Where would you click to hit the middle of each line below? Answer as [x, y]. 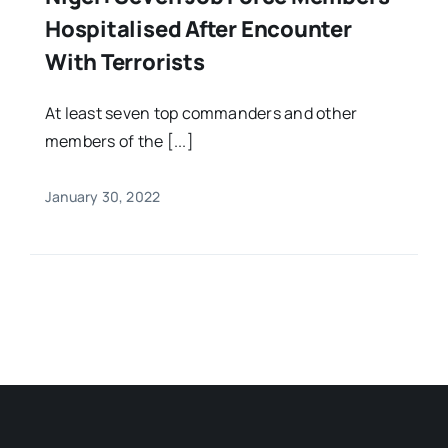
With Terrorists [124, 61]
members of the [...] [119, 140]
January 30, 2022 [102, 196]
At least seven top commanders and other [201, 112]
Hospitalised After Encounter [198, 28]
